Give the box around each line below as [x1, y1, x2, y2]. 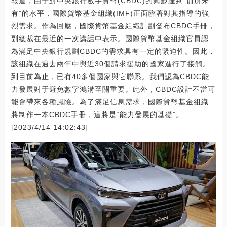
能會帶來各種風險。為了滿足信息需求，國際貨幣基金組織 [11, 97, 209, 106]
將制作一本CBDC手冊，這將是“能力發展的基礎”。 [11, 110, 183, 119]
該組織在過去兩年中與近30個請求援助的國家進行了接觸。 [11, 59, 210, 68]
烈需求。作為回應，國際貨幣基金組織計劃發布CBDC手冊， [11, 21, 215, 30]
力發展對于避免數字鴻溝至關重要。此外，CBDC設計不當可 [11, 85, 215, 93]
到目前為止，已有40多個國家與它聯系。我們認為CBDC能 [11, 72, 209, 81]
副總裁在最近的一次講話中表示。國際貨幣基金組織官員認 [11, 34, 209, 43]
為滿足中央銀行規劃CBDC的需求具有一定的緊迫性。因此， [11, 47, 215, 55]
